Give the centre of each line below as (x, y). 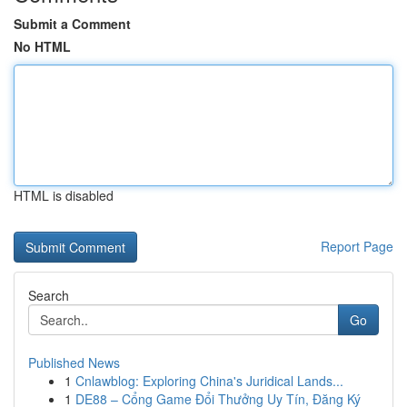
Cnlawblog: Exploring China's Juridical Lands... (209, 381)
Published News (74, 362)
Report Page (357, 246)
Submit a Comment (72, 24)
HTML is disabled (64, 195)
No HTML (42, 46)
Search (49, 295)
